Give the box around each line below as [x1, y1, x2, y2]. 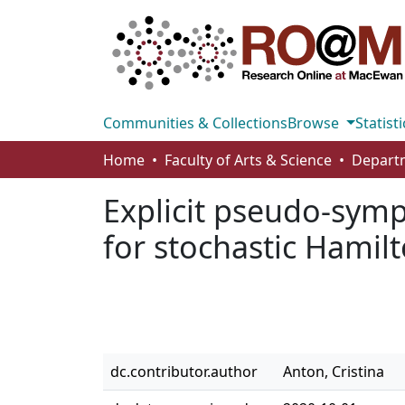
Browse [287, 113, 343, 133]
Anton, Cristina [283, 362, 384, 381]
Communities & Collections [103, 113, 287, 133]
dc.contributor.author [110, 362, 258, 381]
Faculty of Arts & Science [165, 150, 332, 170]
